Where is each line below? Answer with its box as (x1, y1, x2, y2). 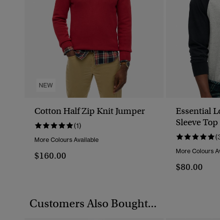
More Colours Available (34, 136, 99, 144)
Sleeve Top (176, 117, 218, 128)
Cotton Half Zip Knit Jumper (34, 106, 145, 117)
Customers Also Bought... (29, 196, 157, 211)
